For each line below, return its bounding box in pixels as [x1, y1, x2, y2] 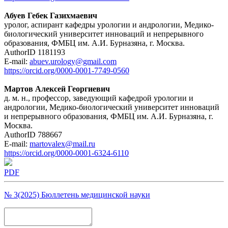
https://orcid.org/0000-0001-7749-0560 [4, 66, 129, 75]
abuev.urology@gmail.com [30, 56, 117, 66]
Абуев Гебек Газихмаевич [4, 11, 97, 20]
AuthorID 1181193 [4, 47, 65, 56]
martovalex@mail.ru [30, 139, 95, 148]
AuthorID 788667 [4, 130, 62, 139]
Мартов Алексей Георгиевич [4, 84, 110, 93]
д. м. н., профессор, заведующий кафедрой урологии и [4, 93, 193, 102]
